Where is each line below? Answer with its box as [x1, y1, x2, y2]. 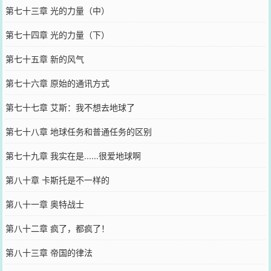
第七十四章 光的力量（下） [5, 28, 109, 41]
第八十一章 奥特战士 [5, 197, 84, 210]
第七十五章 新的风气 [5, 52, 84, 65]
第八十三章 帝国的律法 [5, 246, 93, 258]
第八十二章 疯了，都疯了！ [5, 221, 109, 234]
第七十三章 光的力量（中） [5, 4, 109, 16]
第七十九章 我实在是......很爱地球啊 [5, 149, 141, 162]
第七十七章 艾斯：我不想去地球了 [5, 100, 135, 113]
